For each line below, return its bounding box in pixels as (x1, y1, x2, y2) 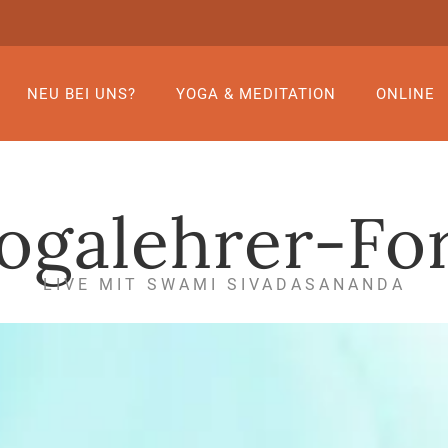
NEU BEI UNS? (27, 84, 136, 103)
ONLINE (376, 84, 435, 103)
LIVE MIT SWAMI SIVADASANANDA (42, 275, 406, 295)
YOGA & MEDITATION (176, 84, 336, 103)
